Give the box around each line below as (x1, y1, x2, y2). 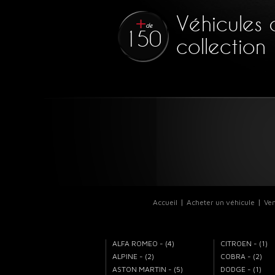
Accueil (153, 197, 177, 207)
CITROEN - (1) (220, 238, 268, 248)
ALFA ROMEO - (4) (112, 238, 174, 248)
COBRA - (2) (220, 251, 262, 261)
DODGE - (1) (220, 264, 261, 274)
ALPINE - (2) (112, 251, 154, 261)
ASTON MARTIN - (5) (112, 264, 183, 274)
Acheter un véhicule (187, 197, 255, 207)
